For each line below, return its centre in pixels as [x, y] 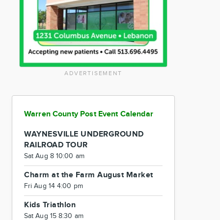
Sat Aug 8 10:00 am [54, 156]
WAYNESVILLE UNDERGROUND [84, 134]
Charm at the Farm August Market [89, 175]
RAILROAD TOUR [56, 145]
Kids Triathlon [50, 205]
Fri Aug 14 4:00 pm [54, 186]
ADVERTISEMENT [93, 73]
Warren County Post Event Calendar [89, 114]
